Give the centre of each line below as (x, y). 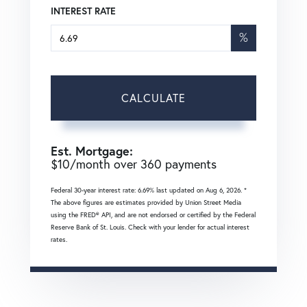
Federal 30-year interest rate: (94, 191)
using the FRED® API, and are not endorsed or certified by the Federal (153, 215)
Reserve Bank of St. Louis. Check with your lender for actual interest (150, 228)
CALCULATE (153, 98)
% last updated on (177, 191)
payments (189, 164)
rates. (59, 240)
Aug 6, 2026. (225, 191)
